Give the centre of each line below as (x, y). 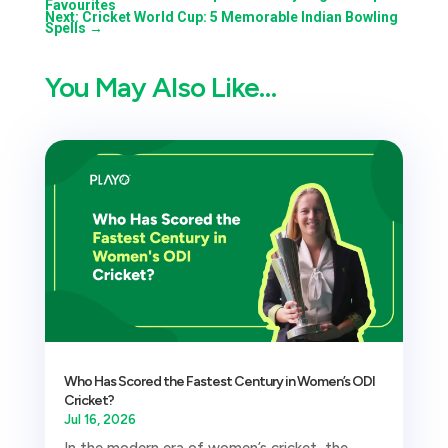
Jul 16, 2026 (99, 420)
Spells (65, 28)
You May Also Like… (160, 87)
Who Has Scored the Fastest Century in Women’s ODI (219, 382)
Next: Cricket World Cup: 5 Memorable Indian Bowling (221, 17)
